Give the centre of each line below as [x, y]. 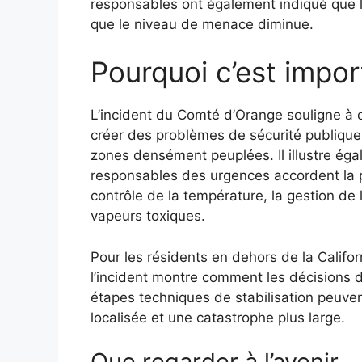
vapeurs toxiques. [148, 216]
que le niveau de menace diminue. [202, 24]
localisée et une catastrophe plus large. [218, 317]
